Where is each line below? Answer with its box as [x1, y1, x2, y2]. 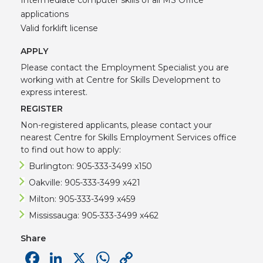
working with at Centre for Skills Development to [21, 75, 221, 86]
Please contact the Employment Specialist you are [21, 62, 229, 73]
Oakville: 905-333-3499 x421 [29, 177, 140, 188]
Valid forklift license [21, 22, 100, 33]
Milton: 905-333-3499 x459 [29, 194, 136, 205]
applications [21, 8, 71, 19]
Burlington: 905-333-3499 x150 [29, 161, 152, 172]
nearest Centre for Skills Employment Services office [21, 132, 237, 143]
